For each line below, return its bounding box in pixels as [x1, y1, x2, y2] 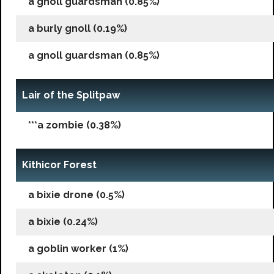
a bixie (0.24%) [28, 215, 98, 228]
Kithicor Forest [22, 158, 97, 171]
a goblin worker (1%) [28, 242, 128, 254]
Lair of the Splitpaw [22, 89, 120, 101]
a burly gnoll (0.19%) [28, 22, 127, 34]
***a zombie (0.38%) [28, 119, 121, 131]
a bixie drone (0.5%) [28, 188, 125, 201]
